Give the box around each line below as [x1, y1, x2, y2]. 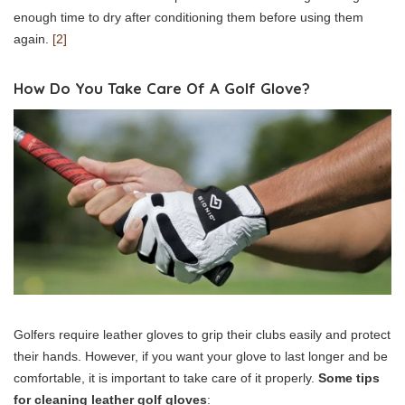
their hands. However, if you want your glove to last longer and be [14, 348, 388, 363]
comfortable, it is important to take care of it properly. [14, 370, 318, 385]
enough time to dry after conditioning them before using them [14, 10, 363, 24]
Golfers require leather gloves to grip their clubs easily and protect [14, 326, 391, 342]
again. [14, 32, 52, 46]
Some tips [318, 370, 380, 385]
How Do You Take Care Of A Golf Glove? [14, 79, 310, 98]
